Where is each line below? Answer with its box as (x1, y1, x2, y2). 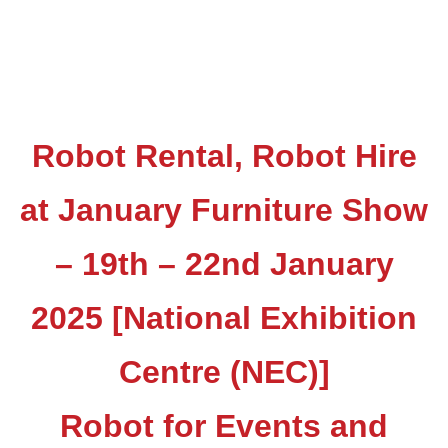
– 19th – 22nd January (54, 246, 394, 282)
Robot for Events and (60, 408, 388, 444)
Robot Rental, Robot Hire (31, 138, 417, 174)
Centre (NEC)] (118, 354, 330, 390)
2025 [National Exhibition (31, 300, 417, 336)
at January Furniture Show (20, 192, 428, 228)
